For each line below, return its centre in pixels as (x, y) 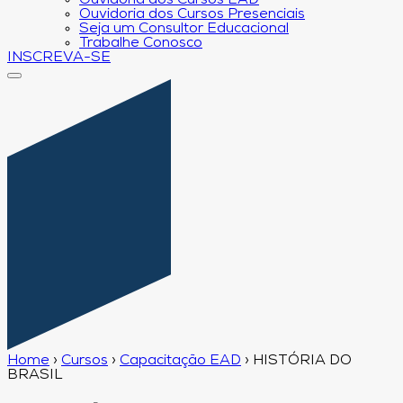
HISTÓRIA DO (302, 360)
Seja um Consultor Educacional (184, 29)
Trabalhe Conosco (141, 43)
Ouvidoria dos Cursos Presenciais (192, 14)
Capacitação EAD (180, 360)
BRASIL (35, 375)
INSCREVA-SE (59, 58)
